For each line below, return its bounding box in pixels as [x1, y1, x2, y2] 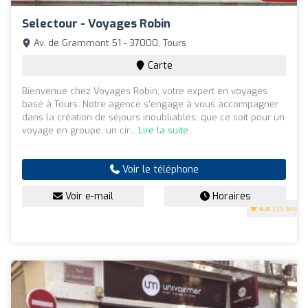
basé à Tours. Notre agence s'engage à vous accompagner [22, 98, 278, 111]
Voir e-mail [62, 190, 113, 203]
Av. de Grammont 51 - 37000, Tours [31, 37, 186, 49]
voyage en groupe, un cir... [22, 124, 138, 137]
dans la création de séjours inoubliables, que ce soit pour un [22, 111, 285, 124]
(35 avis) [270, 204, 300, 214]
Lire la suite [138, 124, 188, 137]
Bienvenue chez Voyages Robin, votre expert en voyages [22, 85, 267, 98]
